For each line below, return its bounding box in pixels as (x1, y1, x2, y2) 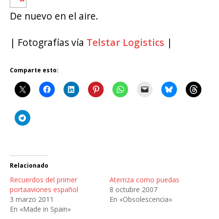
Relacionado (10, 161, 48, 170)
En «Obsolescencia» (109, 194, 172, 204)
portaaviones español (10, 184, 78, 194)
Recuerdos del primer (10, 175, 77, 184)
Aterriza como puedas (109, 175, 179, 184)
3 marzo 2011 (10, 194, 54, 204)
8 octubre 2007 (109, 184, 157, 194)
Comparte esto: (10, 66, 59, 75)
